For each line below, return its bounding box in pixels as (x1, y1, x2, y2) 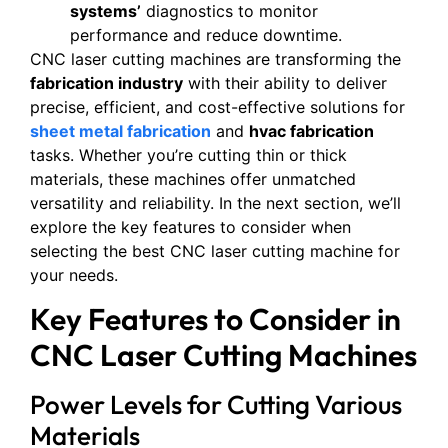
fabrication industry (30, 72, 183, 93)
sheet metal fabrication (30, 120, 211, 141)
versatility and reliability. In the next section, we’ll (30, 192, 401, 213)
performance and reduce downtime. (70, 24, 342, 45)
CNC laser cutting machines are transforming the (30, 48, 401, 69)
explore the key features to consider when (30, 216, 351, 237)
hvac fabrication (249, 120, 374, 141)
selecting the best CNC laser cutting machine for (30, 240, 400, 261)
